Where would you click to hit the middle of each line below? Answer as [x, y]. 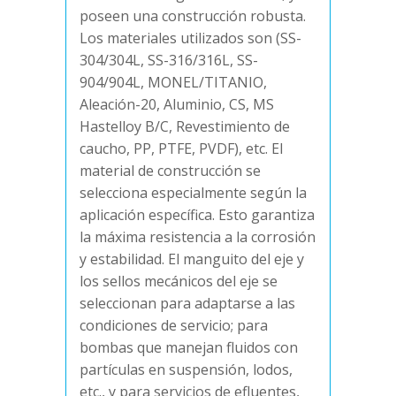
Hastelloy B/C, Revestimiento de [185, 127]
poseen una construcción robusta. [193, 16]
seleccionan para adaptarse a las [187, 304]
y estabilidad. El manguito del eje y [192, 259]
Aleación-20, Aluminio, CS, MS [177, 105]
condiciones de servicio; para [174, 326]
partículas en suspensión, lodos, [186, 370]
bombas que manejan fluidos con [189, 348]
